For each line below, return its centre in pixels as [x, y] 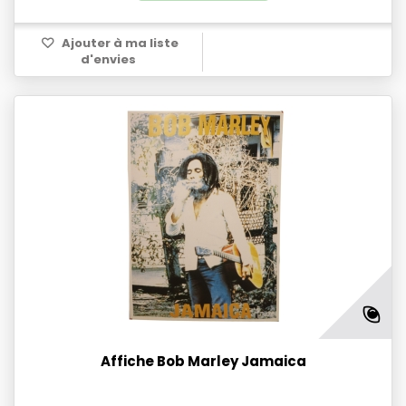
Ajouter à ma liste [118, 43]
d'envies [108, 60]
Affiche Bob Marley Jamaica [203, 362]
